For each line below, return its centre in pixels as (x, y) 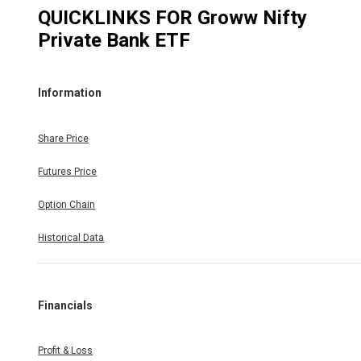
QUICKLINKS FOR (118, 17)
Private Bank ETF (114, 40)
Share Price (64, 138)
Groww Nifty (253, 17)
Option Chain (67, 204)
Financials (66, 305)
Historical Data (71, 237)
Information (70, 93)
